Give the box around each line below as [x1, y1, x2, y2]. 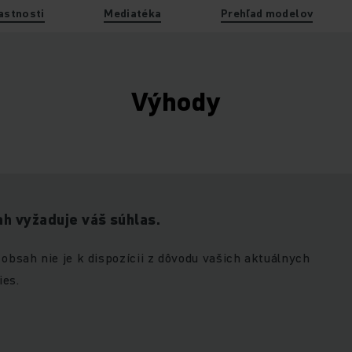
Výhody [130, 83, 222, 119]
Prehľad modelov [220, 5, 313, 21]
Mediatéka [104, 5, 162, 21]
